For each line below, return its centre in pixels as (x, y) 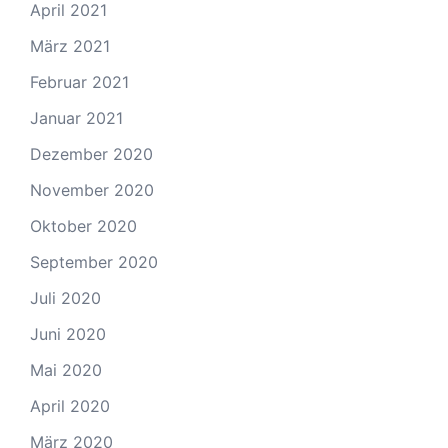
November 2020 (92, 190)
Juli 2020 (65, 298)
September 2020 (94, 262)
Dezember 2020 (91, 154)
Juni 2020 (68, 334)
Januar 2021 (76, 118)
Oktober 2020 (83, 226)
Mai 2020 (66, 370)
